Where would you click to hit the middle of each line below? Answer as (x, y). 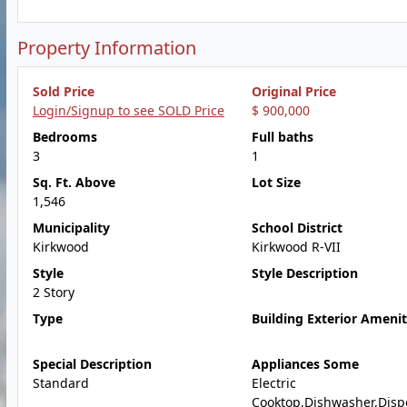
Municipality (71, 228)
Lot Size (276, 182)
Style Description (304, 273)
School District (297, 228)
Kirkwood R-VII (296, 247)
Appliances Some (305, 364)
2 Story (54, 292)
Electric (273, 383)
